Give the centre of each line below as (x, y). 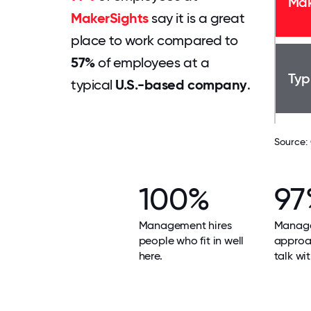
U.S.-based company (181, 85)
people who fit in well (191, 241)
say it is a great (196, 18)
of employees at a (152, 62)
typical (93, 85)
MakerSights (110, 18)
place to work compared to (154, 40)
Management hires (185, 225)
